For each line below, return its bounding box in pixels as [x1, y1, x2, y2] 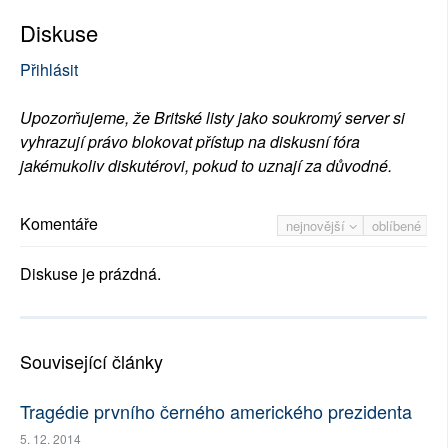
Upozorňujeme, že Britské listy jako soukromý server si [20, 106, 405, 130]
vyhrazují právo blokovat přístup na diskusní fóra [20, 130, 360, 154]
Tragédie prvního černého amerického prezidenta [20, 398, 412, 425]
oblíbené [372, 216, 421, 236]
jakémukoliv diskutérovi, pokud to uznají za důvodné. [20, 154, 392, 178]
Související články [20, 348, 163, 375]
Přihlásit [20, 58, 78, 82]
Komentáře [20, 212, 98, 236]
